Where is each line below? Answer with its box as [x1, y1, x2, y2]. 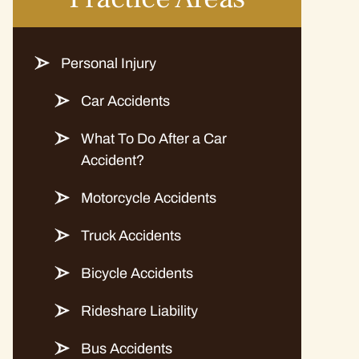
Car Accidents [81, 93, 170, 109]
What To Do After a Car [81, 131, 227, 147]
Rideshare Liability [81, 303, 198, 319]
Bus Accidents [81, 341, 172, 357]
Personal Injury [61, 55, 156, 71]
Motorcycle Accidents [81, 190, 216, 206]
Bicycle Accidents [81, 265, 193, 281]
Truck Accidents [81, 228, 181, 244]
